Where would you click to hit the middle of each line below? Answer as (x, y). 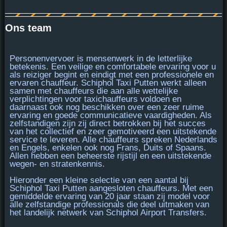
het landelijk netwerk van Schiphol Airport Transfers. (108, 213)
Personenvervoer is (48, 59)
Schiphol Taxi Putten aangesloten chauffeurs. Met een (111, 188)
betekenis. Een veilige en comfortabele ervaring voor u (112, 67)
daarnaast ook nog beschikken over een (86, 107)
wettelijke (160, 91)
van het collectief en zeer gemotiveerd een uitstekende (113, 132)
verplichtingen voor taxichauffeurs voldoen (89, 99)
